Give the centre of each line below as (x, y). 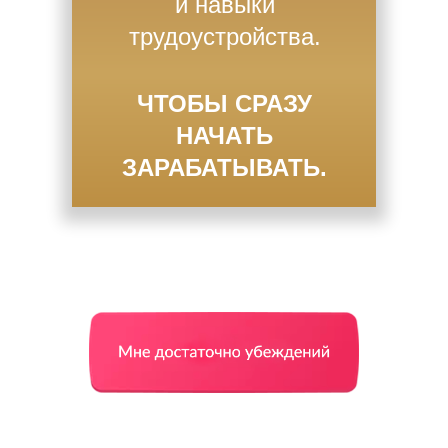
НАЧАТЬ (224, 135)
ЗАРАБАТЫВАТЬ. (224, 167)
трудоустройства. (224, 36)
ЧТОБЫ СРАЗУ (224, 103)
